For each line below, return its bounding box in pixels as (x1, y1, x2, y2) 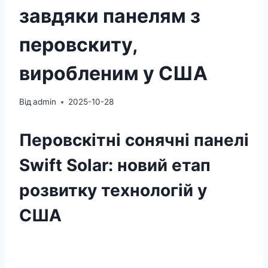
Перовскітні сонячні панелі (19, 130, 249, 151)
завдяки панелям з (19, 4, 200, 28)
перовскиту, (19, 32, 138, 56)
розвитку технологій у (19, 180, 207, 201)
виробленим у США (19, 61, 208, 85)
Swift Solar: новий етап (19, 155, 211, 176)
